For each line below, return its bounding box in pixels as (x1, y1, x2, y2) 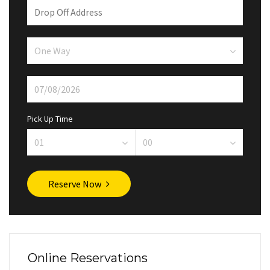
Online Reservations (28, 251, 148, 265)
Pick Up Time (27, 113, 73, 124)
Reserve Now (48, 178, 101, 190)
